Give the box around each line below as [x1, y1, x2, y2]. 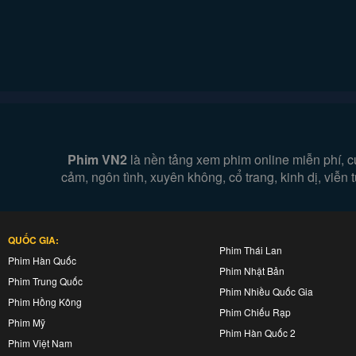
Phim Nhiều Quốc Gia [219, 284, 313, 298]
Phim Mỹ [8, 315, 45, 329]
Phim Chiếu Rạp [219, 305, 291, 319]
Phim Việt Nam [8, 336, 72, 350]
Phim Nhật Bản [219, 264, 284, 277]
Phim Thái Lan [219, 243, 282, 257]
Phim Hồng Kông [8, 295, 82, 308]
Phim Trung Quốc [8, 274, 83, 288]
